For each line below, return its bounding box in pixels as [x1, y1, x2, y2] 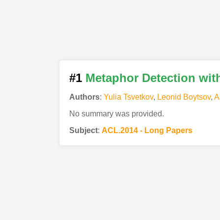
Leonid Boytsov [157, 92, 211, 101]
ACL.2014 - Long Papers [101, 126, 192, 135]
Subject [69, 126, 98, 135]
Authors [69, 92, 100, 101]
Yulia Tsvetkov [103, 92, 153, 101]
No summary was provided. [69, 109, 164, 118]
